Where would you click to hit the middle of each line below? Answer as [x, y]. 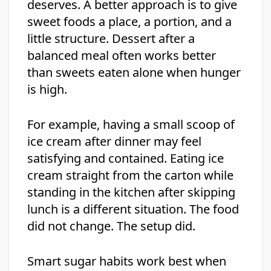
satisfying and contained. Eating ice [126, 158]
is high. [47, 90]
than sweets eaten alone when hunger [134, 73]
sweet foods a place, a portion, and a [129, 22]
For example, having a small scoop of [131, 125]
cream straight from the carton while [130, 175]
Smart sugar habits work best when [127, 261]
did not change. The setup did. [111, 226]
